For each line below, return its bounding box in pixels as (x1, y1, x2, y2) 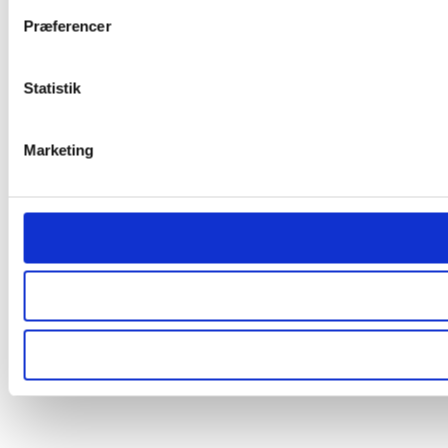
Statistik (23, 79, 81, 96)
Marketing (23, 141, 94, 158)
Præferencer (23, 17, 112, 34)
